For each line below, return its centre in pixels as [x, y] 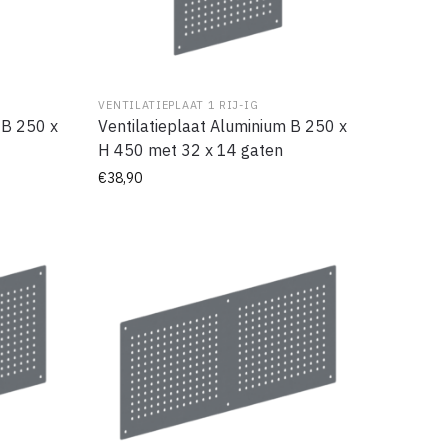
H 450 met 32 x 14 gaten [191, 149]
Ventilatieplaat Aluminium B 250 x [223, 125]
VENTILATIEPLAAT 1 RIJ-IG [178, 104]
